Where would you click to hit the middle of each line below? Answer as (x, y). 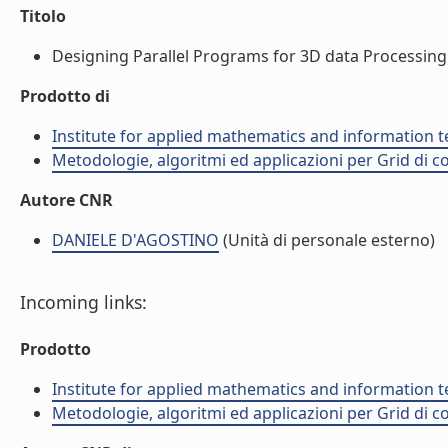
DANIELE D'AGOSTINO (135, 240)
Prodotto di (65, 96)
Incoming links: (83, 302)
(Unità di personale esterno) (327, 240)
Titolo (43, 16)
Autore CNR (66, 200)
